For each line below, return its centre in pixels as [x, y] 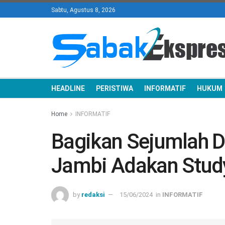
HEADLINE [68, 88]
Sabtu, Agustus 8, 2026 [83, 10]
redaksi [93, 194]
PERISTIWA [115, 88]
